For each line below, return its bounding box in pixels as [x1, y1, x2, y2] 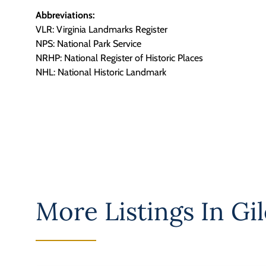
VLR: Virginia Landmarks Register [36, 23, 167, 35]
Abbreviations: [36, 9, 95, 21]
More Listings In [36, 195, 231, 228]
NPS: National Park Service [36, 37, 141, 49]
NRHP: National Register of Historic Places [36, 52, 203, 64]
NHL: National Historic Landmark [36, 66, 166, 78]
